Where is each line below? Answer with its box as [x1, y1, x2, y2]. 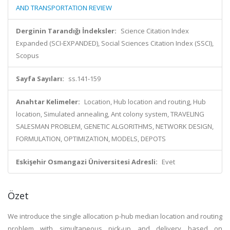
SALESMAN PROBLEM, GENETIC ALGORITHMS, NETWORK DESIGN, [16, 122, 214, 131]
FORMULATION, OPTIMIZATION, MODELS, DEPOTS [16, 134, 166, 143]
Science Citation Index [121, 26, 189, 35]
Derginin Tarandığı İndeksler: [16, 26, 117, 35]
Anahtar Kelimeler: [16, 97, 80, 106]
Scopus [16, 51, 39, 60]
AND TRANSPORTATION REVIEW [16, 3, 112, 12]
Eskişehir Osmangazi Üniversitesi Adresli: [16, 157, 158, 166]
